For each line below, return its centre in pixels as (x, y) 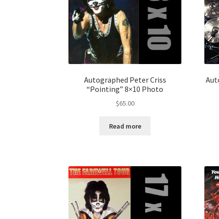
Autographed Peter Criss (125, 79)
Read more (125, 126)
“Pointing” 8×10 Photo (125, 89)
